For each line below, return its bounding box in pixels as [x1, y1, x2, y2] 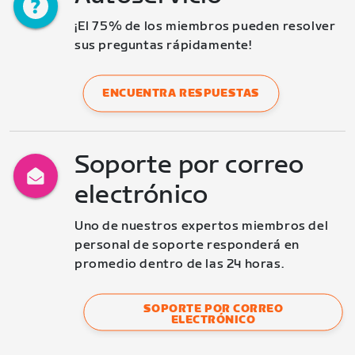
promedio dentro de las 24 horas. [74, 257, 284, 272]
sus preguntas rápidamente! [74, 38, 252, 53]
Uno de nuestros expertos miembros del [74, 219, 329, 234]
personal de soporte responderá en [74, 238, 300, 253]
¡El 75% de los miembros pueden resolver [74, 19, 336, 34]
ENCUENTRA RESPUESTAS [102, 86, 260, 100]
